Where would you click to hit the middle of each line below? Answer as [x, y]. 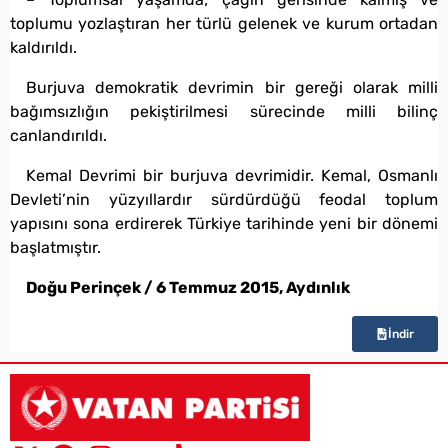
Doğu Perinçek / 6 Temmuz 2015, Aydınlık [188, 287]
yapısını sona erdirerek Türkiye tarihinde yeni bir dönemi [224, 223]
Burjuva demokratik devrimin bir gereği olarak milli [232, 87]
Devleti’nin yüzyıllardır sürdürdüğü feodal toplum [224, 199]
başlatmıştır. [55, 247]
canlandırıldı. [58, 135]
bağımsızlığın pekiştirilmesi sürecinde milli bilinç [224, 111]
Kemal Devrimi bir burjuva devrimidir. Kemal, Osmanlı [232, 175]
